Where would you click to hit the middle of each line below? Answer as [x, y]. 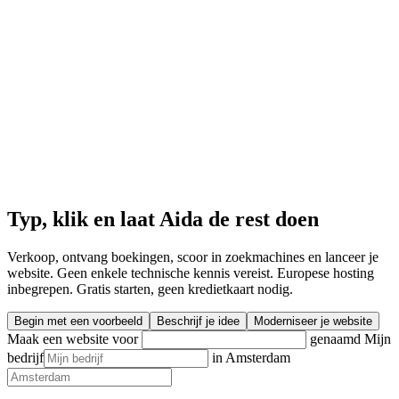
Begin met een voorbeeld [78, 321]
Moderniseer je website [313, 321]
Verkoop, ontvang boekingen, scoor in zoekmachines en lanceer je [193, 256]
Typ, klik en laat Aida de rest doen [163, 219]
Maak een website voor [74, 338]
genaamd [335, 338]
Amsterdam [258, 357]
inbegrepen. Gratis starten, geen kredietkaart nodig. [150, 289]
